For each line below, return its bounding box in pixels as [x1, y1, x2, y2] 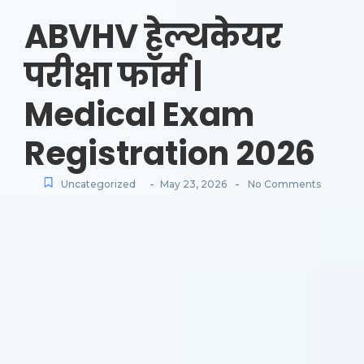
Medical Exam [24, 92, 254, 138]
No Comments [245, 178, 321, 191]
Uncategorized [61, 178, 136, 191]
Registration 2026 [24, 131, 315, 177]
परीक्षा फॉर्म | [24, 53, 202, 99]
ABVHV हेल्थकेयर [24, 14, 282, 60]
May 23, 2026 [160, 178, 227, 191]
